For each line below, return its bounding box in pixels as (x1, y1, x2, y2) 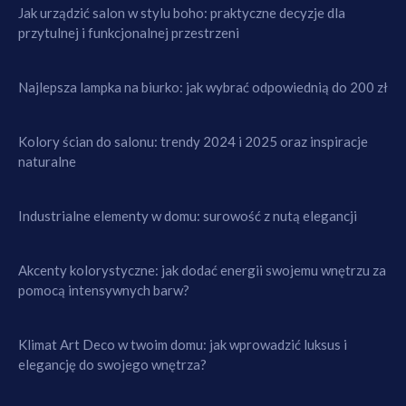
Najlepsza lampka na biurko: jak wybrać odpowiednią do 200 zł (18, 78, 388, 95)
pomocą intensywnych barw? (18, 281, 189, 298)
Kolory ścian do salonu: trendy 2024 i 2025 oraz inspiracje (18, 132, 368, 150)
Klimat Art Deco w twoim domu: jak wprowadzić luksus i (18, 335, 347, 353)
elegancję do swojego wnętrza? (18, 355, 207, 372)
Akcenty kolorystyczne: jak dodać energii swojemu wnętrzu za (18, 261, 386, 278)
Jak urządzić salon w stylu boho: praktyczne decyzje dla (18, 4, 345, 21)
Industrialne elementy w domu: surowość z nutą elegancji (18, 207, 357, 224)
